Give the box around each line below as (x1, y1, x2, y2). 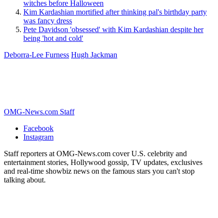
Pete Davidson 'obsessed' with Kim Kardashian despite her (23, 25, 203, 34)
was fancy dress (23, 16, 72, 25)
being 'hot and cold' (23, 34, 83, 42)
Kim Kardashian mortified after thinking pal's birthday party (23, 7, 207, 16)
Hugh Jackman (71, 50, 117, 59)
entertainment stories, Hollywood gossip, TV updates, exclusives (4, 158, 202, 166)
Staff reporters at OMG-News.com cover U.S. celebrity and (4, 149, 187, 158)
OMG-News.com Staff (4, 107, 74, 116)
